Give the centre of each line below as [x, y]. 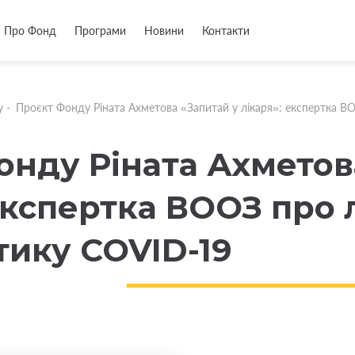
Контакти [226, 31]
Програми [100, 31]
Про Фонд [30, 31]
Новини [164, 31]
